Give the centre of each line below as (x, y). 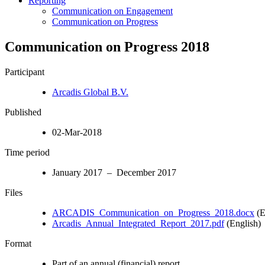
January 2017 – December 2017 (114, 172)
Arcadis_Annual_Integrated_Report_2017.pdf (138, 223)
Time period (27, 152)
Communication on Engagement (112, 11)
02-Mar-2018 (77, 132)
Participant (25, 72)
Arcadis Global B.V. (90, 92)
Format (18, 243)
